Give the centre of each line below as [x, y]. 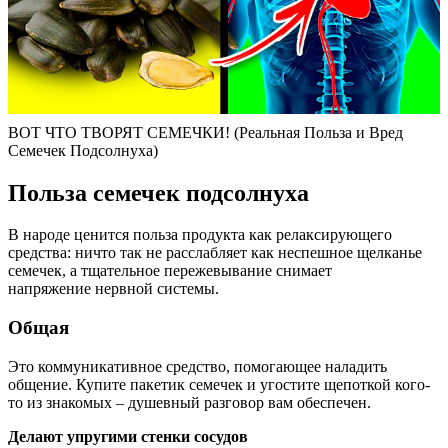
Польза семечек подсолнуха [158, 192]
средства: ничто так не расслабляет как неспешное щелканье [215, 253]
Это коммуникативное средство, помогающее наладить [197, 366]
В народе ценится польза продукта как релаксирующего [200, 235]
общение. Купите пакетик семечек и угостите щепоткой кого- [219, 384]
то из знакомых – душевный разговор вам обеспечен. [189, 402]
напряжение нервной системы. [113, 289]
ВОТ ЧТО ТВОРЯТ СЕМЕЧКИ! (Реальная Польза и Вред [205, 132]
